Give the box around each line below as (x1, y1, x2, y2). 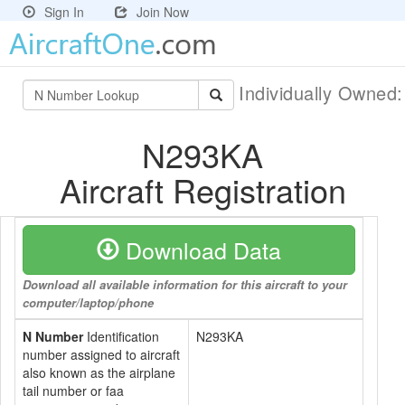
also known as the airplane (23, 363, 175, 381)
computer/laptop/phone (23, 294, 154, 311)
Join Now (137, 3, 189, 21)
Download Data (119, 233, 281, 266)
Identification (83, 327, 159, 345)
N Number (23, 327, 83, 345)
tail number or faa (23, 381, 124, 400)
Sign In (44, 3, 84, 21)
